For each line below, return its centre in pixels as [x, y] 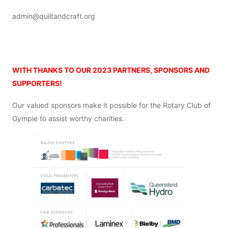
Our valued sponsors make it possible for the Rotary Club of [111, 105]
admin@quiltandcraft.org [54, 16]
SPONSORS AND [182, 70]
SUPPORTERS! [37, 83]
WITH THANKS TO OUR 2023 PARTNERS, [83, 70]
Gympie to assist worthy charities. [69, 118]
